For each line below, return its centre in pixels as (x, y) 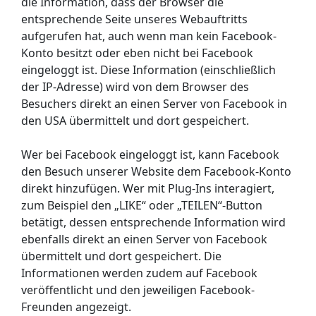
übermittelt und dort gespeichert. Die (121, 256)
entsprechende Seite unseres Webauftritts (134, 19)
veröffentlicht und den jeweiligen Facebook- (138, 290)
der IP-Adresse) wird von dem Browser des (135, 86)
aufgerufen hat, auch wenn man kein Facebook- (149, 36)
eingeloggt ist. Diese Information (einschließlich (148, 69)
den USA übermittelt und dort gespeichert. (135, 120)
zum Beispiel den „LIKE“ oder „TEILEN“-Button (142, 205)
